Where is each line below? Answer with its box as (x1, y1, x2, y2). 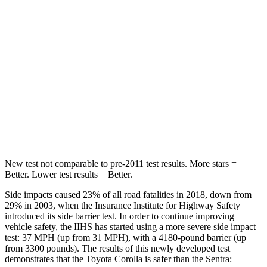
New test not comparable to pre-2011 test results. (5, 158, 187, 169)
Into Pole (156, 38, 185, 47)
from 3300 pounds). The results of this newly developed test (5, 243, 230, 253)
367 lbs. (135, 11, 160, 20)
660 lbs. (178, 120, 204, 129)
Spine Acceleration (60, 93, 121, 102)
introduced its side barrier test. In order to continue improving (5, 210, 234, 221)
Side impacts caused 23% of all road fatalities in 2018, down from (5, 189, 252, 200)
